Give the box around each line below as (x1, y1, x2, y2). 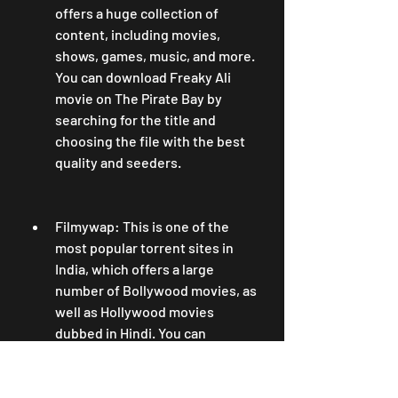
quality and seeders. (55, 154, 181, 171)
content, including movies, (55, 26, 220, 43)
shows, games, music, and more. (55, 47, 255, 64)
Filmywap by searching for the (55, 367, 242, 384)
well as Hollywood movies (55, 303, 214, 320)
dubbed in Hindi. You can (55, 324, 206, 341)
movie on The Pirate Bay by (55, 90, 222, 107)
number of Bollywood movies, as (55, 282, 257, 298)
